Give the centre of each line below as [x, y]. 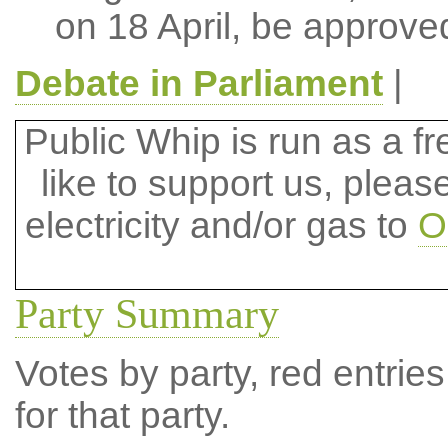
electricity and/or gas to [221, 225]
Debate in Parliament [198, 83]
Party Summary [146, 314]
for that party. [122, 415]
